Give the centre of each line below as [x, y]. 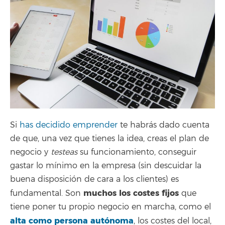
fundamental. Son [47, 193]
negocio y [30, 152]
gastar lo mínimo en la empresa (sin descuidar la [106, 165]
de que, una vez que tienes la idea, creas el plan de [109, 138]
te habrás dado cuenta [163, 125]
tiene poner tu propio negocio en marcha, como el [110, 207]
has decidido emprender [69, 125]
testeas [64, 152]
